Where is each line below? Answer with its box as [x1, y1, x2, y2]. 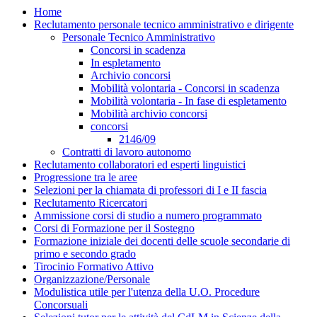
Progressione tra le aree [34, 171, 137, 183]
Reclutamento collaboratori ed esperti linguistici [34, 158, 246, 171]
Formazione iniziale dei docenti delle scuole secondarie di [34, 234, 290, 247]
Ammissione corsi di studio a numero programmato [34, 209, 262, 221]
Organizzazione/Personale [34, 272, 150, 285]
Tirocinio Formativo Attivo [34, 260, 154, 272]
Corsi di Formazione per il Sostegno [34, 221, 195, 234]
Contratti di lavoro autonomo [62, 145, 191, 158]
